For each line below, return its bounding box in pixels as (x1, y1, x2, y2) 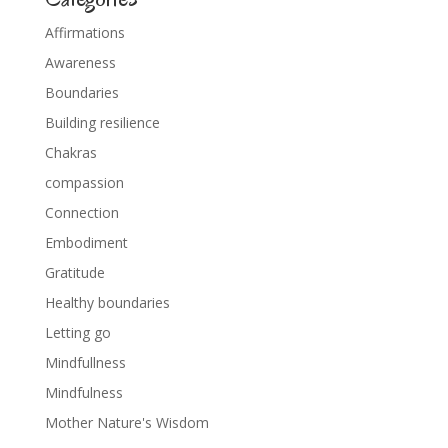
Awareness (44, 53, 116, 73)
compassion (44, 173, 124, 193)
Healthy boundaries (44, 293, 170, 313)
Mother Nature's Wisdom (44, 413, 209, 433)
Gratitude (44, 263, 105, 283)
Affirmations (44, 23, 125, 43)
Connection (44, 203, 119, 223)
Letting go (44, 323, 111, 343)
